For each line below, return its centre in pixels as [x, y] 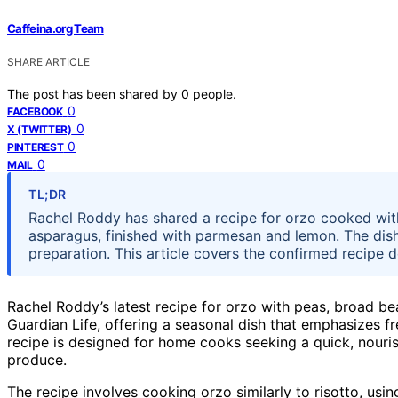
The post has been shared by [94, 93]
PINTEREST [36, 147]
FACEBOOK [35, 111]
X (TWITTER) [40, 129]
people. [215, 93]
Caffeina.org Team [56, 28]
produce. [37, 359]
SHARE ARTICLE [48, 61]
